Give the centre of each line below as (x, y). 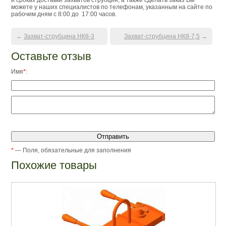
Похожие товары (54, 165)
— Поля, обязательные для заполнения (72, 150)
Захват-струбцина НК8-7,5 (162, 36)
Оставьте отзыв (51, 56)
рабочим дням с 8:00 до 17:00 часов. (64, 14)
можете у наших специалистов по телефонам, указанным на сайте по (112, 7)
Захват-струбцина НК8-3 (59, 36)
